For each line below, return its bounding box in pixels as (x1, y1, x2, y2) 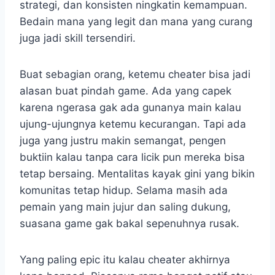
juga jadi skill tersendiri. (20, 31, 136, 44)
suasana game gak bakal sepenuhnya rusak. (20, 217, 239, 230)
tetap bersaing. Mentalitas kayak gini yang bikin (20, 167, 255, 180)
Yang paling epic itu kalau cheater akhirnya (20, 253, 230, 266)
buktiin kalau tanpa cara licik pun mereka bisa (20, 150, 245, 163)
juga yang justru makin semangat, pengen (20, 134, 226, 147)
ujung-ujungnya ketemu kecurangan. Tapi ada (20, 117, 246, 130)
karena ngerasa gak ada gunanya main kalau (20, 101, 241, 114)
